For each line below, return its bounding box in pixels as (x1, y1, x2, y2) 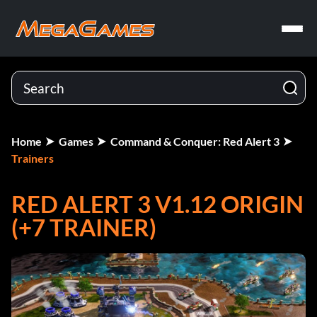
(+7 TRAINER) (11, 213, 156, 241)
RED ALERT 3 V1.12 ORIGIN (11, 190, 304, 218)
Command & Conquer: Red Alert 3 (110, 134, 279, 148)
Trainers (11, 151, 54, 165)
